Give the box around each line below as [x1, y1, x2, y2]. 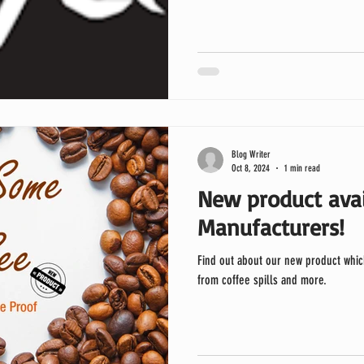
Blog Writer [232, 149, 271, 160]
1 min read [284, 162, 320, 174]
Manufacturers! [197, 213, 344, 241]
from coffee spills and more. [197, 272, 327, 288]
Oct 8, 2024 [232, 162, 270, 174]
